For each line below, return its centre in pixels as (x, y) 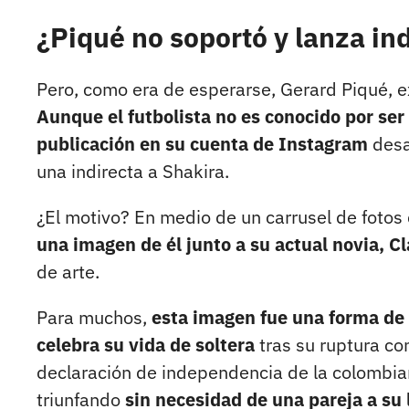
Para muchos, (94, 318)
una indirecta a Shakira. (133, 172)
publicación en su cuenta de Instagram (202, 144)
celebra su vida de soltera (146, 345)
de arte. (68, 272)
